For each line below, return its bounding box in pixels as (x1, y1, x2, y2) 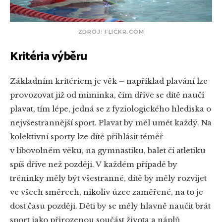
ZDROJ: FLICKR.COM (78, 28, 144, 35)
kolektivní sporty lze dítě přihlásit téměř (10, 131, 163, 141)
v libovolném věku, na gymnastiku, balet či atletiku (10, 145, 206, 155)
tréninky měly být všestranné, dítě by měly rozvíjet (10, 173, 207, 183)
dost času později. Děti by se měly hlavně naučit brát (10, 201, 211, 211)
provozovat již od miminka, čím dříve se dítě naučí (10, 90, 204, 100)
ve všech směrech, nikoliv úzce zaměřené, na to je (10, 187, 203, 197)
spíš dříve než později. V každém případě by (10, 159, 177, 169)
